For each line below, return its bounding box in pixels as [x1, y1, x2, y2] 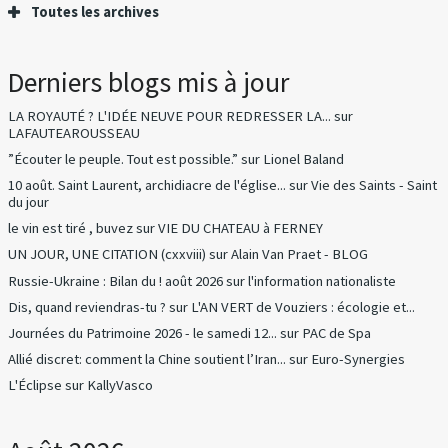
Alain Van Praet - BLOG [231, 245, 369, 264]
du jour [8, 193, 50, 212]
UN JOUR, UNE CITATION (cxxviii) [8, 245, 207, 264]
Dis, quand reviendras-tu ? [8, 297, 167, 316]
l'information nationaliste [248, 271, 397, 290]
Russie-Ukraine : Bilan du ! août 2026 [8, 271, 224, 290]
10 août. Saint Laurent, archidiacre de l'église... [8, 176, 287, 195]
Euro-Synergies [311, 349, 406, 368]
